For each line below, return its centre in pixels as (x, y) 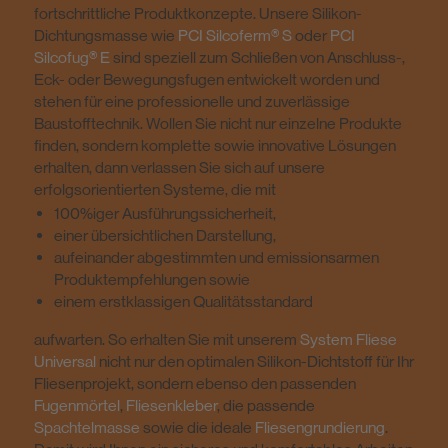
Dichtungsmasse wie (106, 36)
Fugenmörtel (77, 405)
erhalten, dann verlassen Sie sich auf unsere (179, 168)
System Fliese (348, 339)
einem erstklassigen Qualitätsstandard (183, 301)
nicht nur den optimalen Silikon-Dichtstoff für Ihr (255, 361)
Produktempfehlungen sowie (152, 279)
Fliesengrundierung (320, 427)
